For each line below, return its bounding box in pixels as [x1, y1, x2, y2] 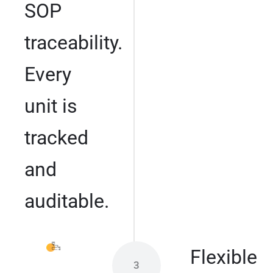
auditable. [24, 189, 109, 213]
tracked [24, 126, 88, 149]
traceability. [24, 30, 122, 54]
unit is [24, 94, 77, 118]
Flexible [190, 245, 257, 269]
